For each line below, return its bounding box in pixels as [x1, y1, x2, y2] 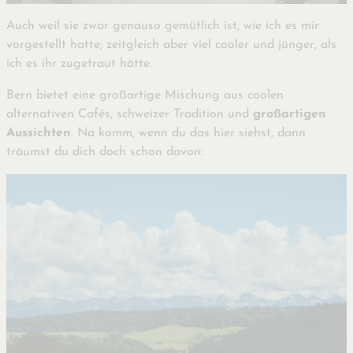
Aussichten [6, 127, 71, 140]
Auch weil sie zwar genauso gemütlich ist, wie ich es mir [6, 20, 319, 33]
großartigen [253, 108, 326, 121]
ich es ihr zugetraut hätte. [6, 58, 152, 71]
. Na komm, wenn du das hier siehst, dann [71, 127, 306, 140]
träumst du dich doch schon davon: [6, 146, 203, 159]
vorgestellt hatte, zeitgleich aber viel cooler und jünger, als [6, 39, 336, 52]
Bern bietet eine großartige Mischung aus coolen [6, 89, 284, 102]
